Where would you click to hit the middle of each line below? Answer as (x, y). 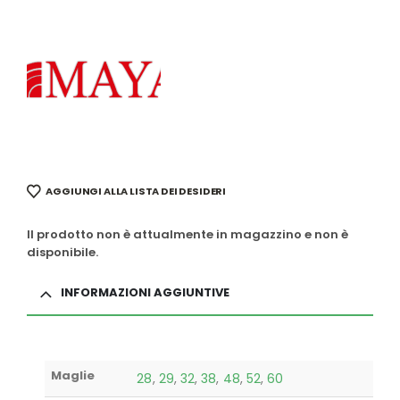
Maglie (73, 376)
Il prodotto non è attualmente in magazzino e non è (187, 235)
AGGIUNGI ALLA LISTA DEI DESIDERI (136, 192)
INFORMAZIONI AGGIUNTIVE (145, 293)
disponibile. (62, 253)
